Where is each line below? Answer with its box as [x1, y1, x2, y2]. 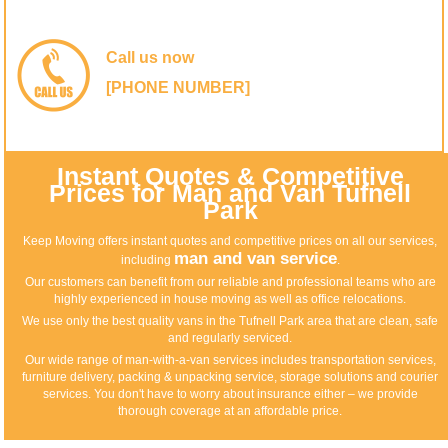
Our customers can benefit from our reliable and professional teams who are [24, 275, 436, 290]
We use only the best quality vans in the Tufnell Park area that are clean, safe [22, 314, 439, 329]
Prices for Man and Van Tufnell [49, 179, 412, 208]
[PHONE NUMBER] [106, 79, 251, 97]
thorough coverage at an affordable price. [118, 404, 343, 419]
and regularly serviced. [168, 331, 293, 346]
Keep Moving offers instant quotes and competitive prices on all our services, [23, 234, 438, 249]
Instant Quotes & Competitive [56, 162, 404, 191]
